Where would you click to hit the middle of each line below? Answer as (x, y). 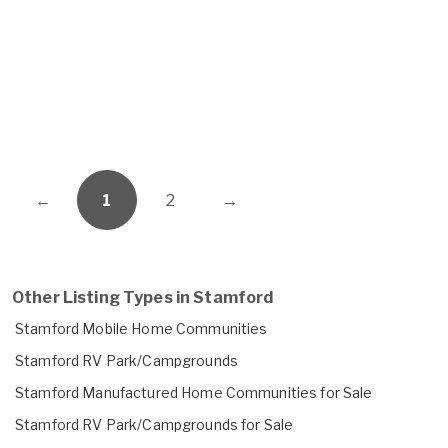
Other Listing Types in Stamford (143, 297)
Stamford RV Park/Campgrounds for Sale (154, 424)
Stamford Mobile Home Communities (141, 328)
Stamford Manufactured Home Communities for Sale (194, 392)
